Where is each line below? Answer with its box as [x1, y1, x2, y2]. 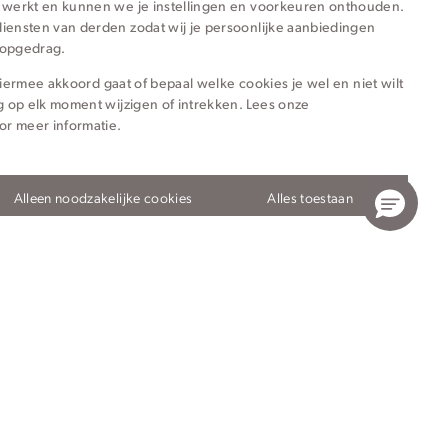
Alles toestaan [267, 188, 354, 206]
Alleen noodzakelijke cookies [13, 188, 193, 206]
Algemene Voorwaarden [272, 398, 400, 415]
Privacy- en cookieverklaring [120, 398, 272, 415]
